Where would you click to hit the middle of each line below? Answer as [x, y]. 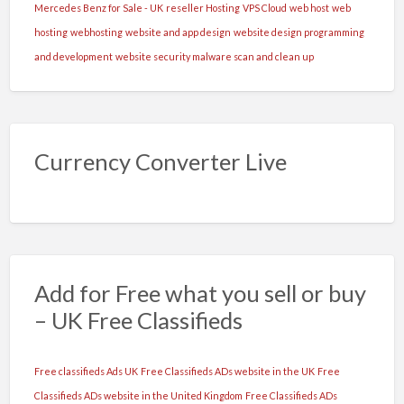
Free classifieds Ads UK [86, 371]
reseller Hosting [202, 8]
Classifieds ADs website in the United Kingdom [138, 395]
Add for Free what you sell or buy [200, 294]
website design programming [298, 32]
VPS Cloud [264, 8]
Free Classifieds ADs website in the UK [227, 371]
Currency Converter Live [160, 162]
